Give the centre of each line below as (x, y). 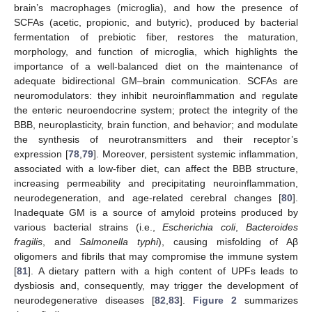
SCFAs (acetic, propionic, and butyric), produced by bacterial (156, 23)
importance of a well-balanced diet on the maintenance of (156, 67)
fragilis (28, 242)
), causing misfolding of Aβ (228, 242)
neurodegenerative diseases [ (84, 301)
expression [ (41, 154)
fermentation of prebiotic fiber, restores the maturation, (156, 37)
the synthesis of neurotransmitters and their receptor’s (156, 140)
